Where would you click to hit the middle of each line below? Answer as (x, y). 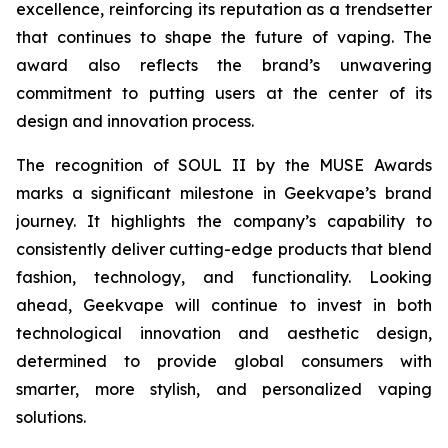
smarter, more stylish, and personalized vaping (224, 388)
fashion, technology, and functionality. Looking (224, 276)
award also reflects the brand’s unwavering (224, 64)
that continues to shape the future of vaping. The (224, 36)
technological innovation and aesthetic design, (224, 332)
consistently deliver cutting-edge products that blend (224, 248)
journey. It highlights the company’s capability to (224, 220)
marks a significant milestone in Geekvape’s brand (224, 192)
